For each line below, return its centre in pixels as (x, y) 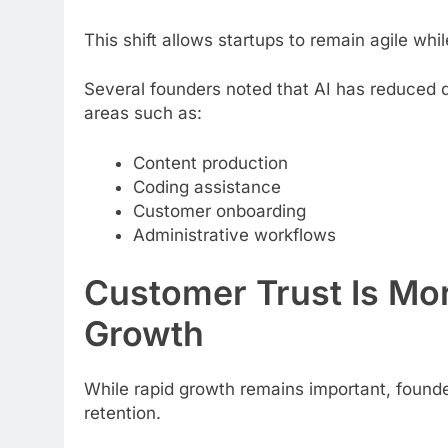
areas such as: (143, 113)
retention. (122, 412)
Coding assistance (206, 186)
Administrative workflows (234, 234)
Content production (210, 162)
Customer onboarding (219, 210)
